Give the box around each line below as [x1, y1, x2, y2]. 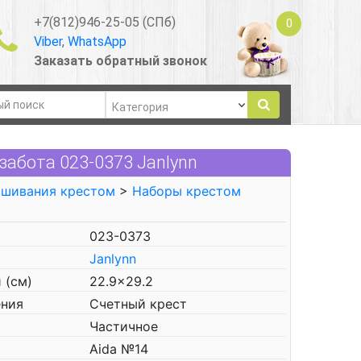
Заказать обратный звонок [33, 52, 207, 68]
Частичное [89, 318, 158, 334]
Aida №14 [89, 341, 148, 357]
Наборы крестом [132, 183, 241, 199]
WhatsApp [67, 33, 127, 49]
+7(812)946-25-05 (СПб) [33, 14, 176, 30]
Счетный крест [89, 296, 187, 312]
